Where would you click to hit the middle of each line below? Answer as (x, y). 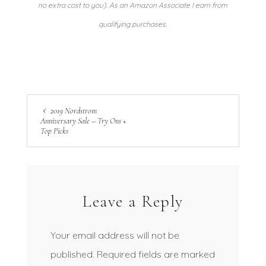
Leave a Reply (133, 201)
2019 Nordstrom (73, 110)
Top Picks (54, 131)
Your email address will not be (115, 235)
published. (72, 254)
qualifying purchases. (133, 24)
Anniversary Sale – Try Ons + (83, 121)
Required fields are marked (156, 254)
